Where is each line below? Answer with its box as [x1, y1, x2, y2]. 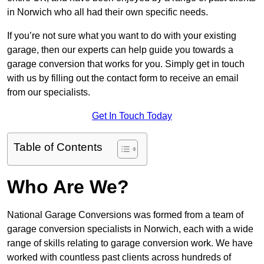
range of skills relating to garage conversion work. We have [7, 238, 253, 249]
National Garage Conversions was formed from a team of [7, 210, 243, 220]
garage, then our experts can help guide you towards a [7, 45, 233, 55]
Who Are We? [7, 176, 129, 198]
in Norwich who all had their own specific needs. [7, 7, 208, 18]
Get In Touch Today [92, 111, 172, 121]
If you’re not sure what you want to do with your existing [7, 31, 236, 41]
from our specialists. [7, 87, 90, 98]
